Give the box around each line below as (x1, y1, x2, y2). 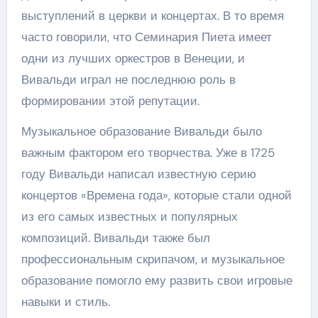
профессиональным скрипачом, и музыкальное (21, 251, 285, 267)
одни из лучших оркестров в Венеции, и (21, 50, 245, 66)
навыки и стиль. (21, 294, 110, 309)
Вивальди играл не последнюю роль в (21, 72, 236, 87)
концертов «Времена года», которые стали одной (21, 187, 292, 203)
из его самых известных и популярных (21, 209, 238, 224)
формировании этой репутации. (21, 93, 199, 109)
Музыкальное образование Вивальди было (21, 124, 262, 139)
